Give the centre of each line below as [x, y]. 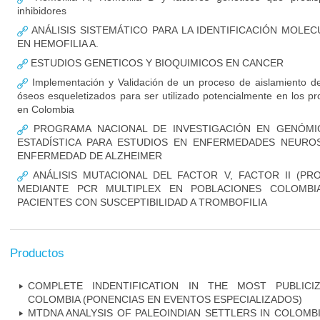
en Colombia [46, 109]
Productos [37, 253]
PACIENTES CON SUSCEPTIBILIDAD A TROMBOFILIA [142, 202]
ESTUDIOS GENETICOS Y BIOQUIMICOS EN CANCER [156, 63]
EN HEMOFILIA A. [58, 44]
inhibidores [42, 11]
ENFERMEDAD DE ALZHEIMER [90, 156]
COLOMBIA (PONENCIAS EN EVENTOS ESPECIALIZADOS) [165, 299]
